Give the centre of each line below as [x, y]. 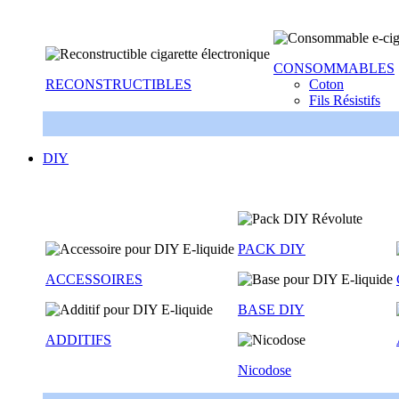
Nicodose [265, 370]
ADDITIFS [78, 340]
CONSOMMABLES [334, 68]
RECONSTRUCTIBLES [118, 84]
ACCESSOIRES [94, 279]
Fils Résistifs [345, 100]
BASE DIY [271, 309]
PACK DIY [272, 249]
